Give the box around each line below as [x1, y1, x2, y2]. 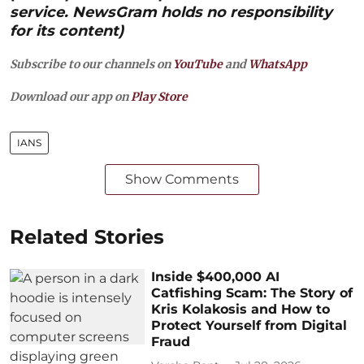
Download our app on [10, 89, 131, 104]
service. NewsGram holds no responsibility [10, 2, 332, 21]
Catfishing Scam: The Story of [151, 284, 353, 301]
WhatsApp [249, 56, 307, 71]
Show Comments [125, 171, 239, 187]
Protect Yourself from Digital [151, 317, 348, 333]
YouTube [173, 56, 223, 71]
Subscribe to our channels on [10, 56, 173, 71]
